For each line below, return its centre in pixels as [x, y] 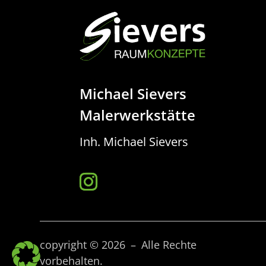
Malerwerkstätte [138, 115]
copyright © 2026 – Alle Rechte [118, 245]
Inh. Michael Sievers [134, 142]
